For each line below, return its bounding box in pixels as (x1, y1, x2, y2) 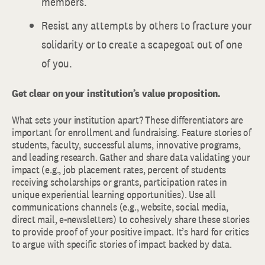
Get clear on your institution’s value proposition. (12, 86, 221, 100)
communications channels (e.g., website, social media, (12, 200, 228, 214)
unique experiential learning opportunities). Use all (12, 188, 216, 201)
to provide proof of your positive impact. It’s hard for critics (12, 225, 250, 238)
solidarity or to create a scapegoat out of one (41, 37, 243, 52)
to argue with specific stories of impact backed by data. (12, 237, 232, 251)
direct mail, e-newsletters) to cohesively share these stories (12, 212, 250, 226)
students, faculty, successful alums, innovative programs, (12, 138, 241, 151)
